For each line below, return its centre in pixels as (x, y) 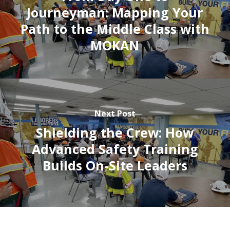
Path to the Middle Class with (115, 28)
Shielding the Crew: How (115, 132)
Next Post (115, 113)
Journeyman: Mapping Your (115, 12)
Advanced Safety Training (115, 149)
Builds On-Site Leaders (115, 165)
